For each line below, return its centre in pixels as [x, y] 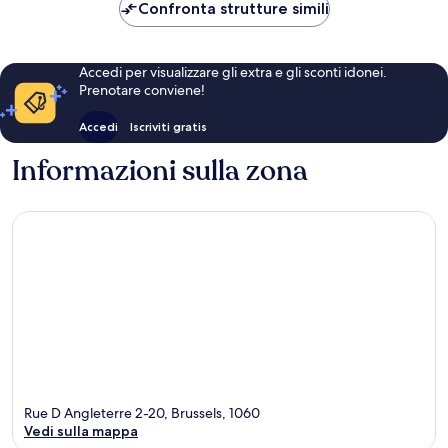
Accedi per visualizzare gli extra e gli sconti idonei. [232, 71]
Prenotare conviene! [141, 89]
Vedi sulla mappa [81, 431]
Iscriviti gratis [168, 126]
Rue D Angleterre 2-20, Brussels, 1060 [142, 413]
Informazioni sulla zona [160, 170]
